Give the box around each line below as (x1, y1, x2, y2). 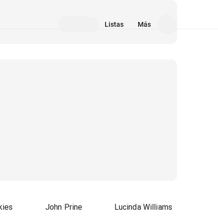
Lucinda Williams (114, 202, 173, 212)
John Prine (45, 202, 83, 212)
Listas (104, 20, 124, 28)
